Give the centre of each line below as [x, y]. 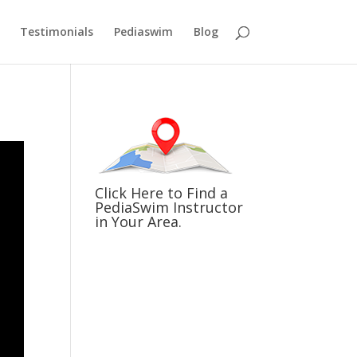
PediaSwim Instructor [169, 207]
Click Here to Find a [162, 193]
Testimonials [56, 31]
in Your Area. [139, 222]
